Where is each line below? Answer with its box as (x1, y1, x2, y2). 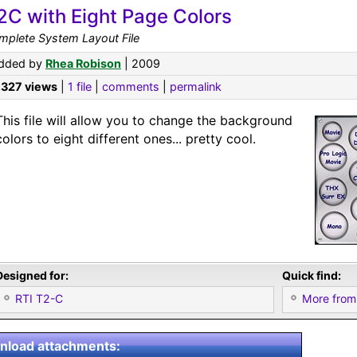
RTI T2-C (15, 292, 63, 305)
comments (102, 80, 159, 93)
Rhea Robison (45, 57, 121, 70)
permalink (170, 80, 222, 93)
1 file (68, 80, 92, 93)
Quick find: (282, 269, 341, 282)
